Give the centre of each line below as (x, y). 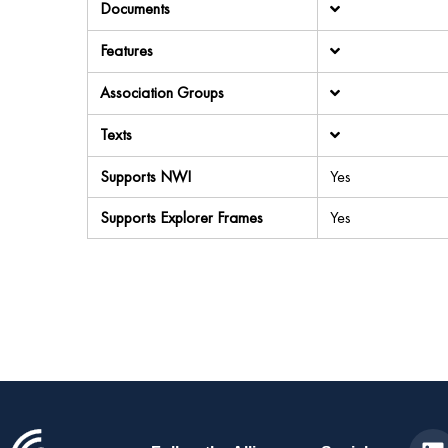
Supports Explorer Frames (181, 217)
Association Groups (162, 92)
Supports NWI (145, 176)
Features (126, 50)
